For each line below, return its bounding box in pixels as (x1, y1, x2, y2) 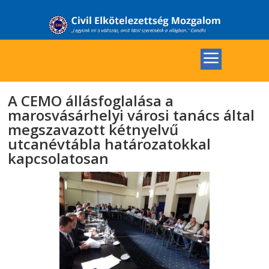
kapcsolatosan (8, 148, 109, 168)
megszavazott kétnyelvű (8, 119, 179, 139)
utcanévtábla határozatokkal (8, 133, 211, 154)
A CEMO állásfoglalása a (8, 90, 174, 110)
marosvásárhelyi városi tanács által (8, 104, 255, 125)
